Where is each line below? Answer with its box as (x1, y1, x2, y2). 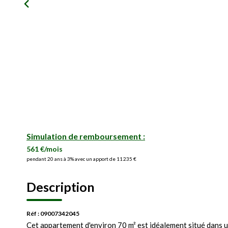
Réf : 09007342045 (26, 210, 79, 217)
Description (26, 179, 95, 194)
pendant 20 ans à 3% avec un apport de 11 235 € (26, 156, 136, 162)
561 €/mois (26, 145, 63, 153)
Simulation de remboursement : (26, 131, 145, 141)
